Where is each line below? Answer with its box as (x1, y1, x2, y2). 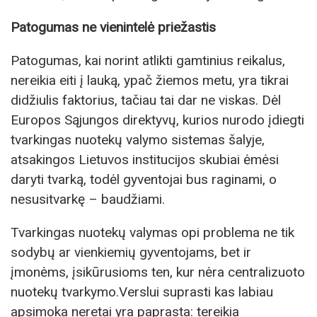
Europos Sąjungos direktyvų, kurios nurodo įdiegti (11, 112, 304, 129)
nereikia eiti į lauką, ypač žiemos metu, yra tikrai (11, 72, 289, 89)
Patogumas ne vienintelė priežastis (11, 19, 216, 36)
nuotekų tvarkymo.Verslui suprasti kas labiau (11, 284, 273, 301)
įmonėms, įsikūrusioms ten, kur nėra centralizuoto (11, 264, 305, 281)
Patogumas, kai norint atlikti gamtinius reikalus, (11, 52, 285, 69)
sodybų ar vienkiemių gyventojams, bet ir (11, 244, 251, 261)
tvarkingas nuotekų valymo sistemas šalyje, (11, 132, 265, 149)
